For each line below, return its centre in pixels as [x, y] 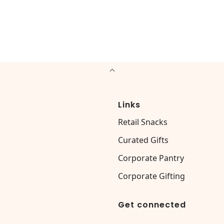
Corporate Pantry [151, 158]
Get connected [152, 205]
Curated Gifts [143, 140]
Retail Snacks [143, 122]
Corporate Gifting [151, 176]
